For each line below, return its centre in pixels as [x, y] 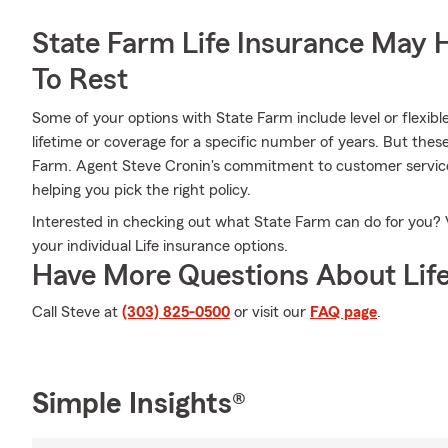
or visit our [270, 312]
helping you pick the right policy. [141, 190]
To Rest [80, 80]
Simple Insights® [139, 404]
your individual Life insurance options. [160, 246]
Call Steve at [77, 312]
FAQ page [343, 312]
